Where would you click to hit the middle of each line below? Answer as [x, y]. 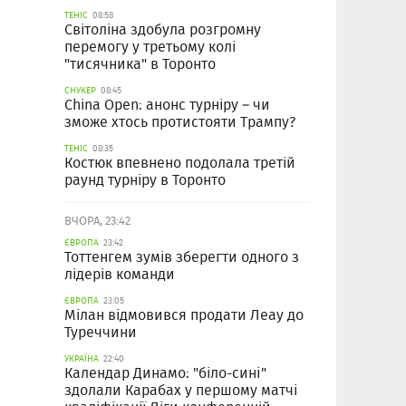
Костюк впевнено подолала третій [180, 163]
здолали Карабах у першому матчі [181, 391]
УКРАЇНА [82, 359]
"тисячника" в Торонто [140, 64]
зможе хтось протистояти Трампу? [180, 122]
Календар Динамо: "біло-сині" [165, 373]
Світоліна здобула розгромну [163, 30]
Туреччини [101, 333]
